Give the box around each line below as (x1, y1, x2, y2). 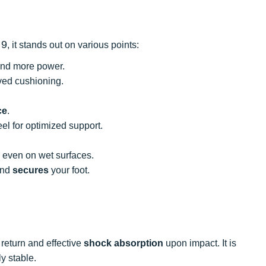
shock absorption (84, 237, 163, 248)
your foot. (49, 164, 90, 175)
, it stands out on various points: (7, 39, 139, 50)
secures (12, 164, 49, 175)
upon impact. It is (163, 237, 236, 248)
